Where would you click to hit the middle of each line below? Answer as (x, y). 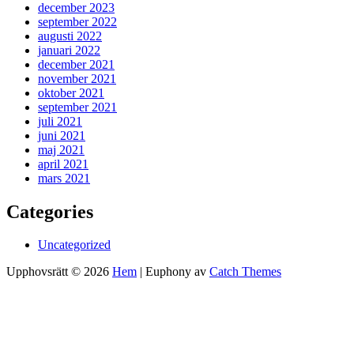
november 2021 (77, 78)
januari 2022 (69, 50)
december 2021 (76, 64)
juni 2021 (62, 135)
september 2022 (77, 21)
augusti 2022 (70, 36)
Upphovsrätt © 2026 (59, 272)
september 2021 (77, 107)
